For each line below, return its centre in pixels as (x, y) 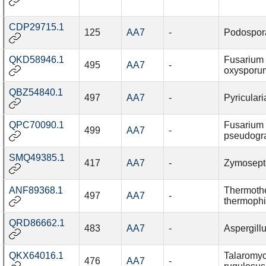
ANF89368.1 (36, 191)
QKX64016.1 (36, 256)
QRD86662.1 (37, 223)
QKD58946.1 (36, 60)
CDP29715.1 (36, 27)
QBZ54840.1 (36, 93)
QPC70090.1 (36, 125)
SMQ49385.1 (37, 158)
